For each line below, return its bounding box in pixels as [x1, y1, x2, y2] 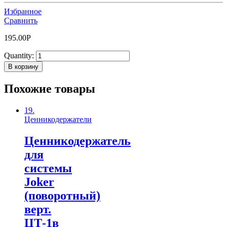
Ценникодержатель [24, 134, 131, 147]
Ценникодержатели [24, 115, 92, 124]
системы [24, 161, 72, 175]
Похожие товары [4, 82, 95, 95]
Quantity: [4, 51, 34, 60]
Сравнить [4, 16, 37, 25]
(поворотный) [24, 188, 100, 202]
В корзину [8, 62, 39, 70]
